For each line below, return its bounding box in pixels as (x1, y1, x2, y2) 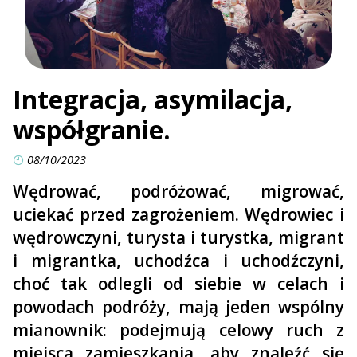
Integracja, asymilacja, (13, 81, 292, 116)
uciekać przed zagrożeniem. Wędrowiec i (13, 202, 344, 226)
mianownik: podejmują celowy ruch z (13, 318, 344, 341)
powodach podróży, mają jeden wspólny (13, 295, 344, 318)
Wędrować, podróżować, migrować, (13, 179, 344, 202)
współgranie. (13, 112, 171, 147)
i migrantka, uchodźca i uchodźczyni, (13, 249, 344, 272)
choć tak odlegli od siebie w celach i (13, 272, 344, 295)
